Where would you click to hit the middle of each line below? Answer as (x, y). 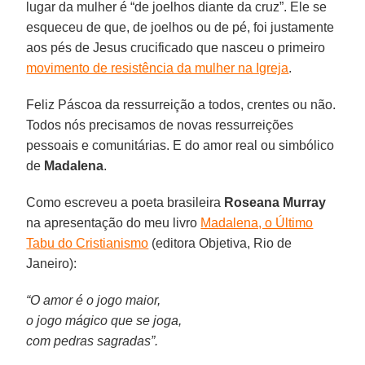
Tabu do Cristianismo (88, 243)
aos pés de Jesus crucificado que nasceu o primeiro (176, 47)
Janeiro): (52, 263)
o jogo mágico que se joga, (104, 320)
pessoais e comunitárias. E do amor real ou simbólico (180, 145)
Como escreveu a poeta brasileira (125, 202)
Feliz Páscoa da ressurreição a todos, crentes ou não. (181, 104)
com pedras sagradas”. (92, 341)
